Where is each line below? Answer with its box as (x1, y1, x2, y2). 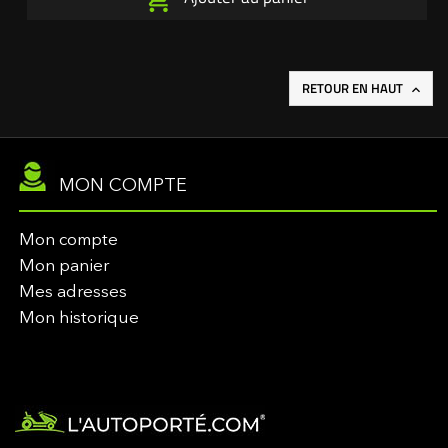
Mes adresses (19, 283, 128, 301)
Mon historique (19, 309, 140, 327)
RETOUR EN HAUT (302, 78, 406, 98)
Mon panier (19, 257, 110, 275)
